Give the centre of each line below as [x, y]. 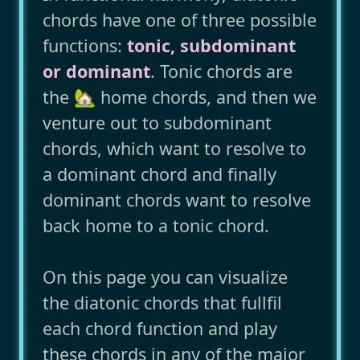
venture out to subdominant [157, 123]
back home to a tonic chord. [156, 226]
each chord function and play [160, 329]
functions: [85, 46]
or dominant [96, 72]
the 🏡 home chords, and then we [180, 97]
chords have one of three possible [180, 20]
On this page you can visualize [165, 277]
